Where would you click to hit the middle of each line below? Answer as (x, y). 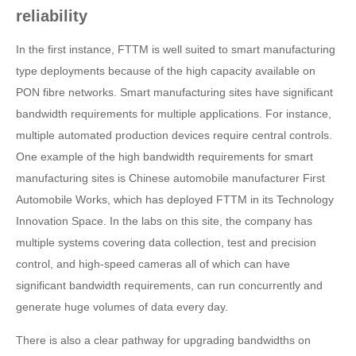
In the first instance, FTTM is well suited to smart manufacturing (176, 49)
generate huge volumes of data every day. (122, 307)
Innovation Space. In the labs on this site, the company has (164, 221)
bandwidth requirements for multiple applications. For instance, (174, 114)
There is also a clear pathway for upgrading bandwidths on (163, 340)
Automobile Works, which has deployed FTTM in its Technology (175, 199)
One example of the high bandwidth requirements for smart (164, 157)
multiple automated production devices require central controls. (174, 135)
